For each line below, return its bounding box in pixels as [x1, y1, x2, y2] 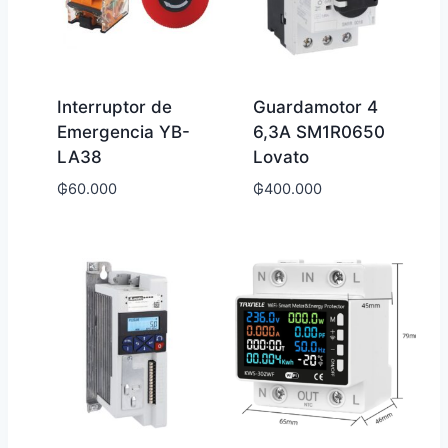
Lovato [252, 147, 309, 168]
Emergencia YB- [56, 122, 190, 143]
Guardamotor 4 [252, 97, 378, 118]
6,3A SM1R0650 [252, 122, 385, 143]
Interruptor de [56, 97, 172, 118]
